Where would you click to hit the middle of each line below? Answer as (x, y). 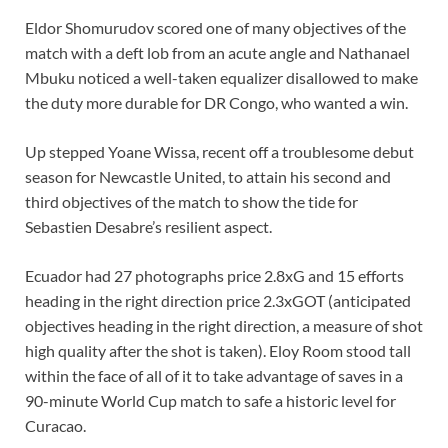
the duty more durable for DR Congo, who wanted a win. (218, 103)
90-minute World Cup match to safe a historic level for (210, 401)
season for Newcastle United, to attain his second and (208, 177)
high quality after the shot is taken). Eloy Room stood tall (218, 351)
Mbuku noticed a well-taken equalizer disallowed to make (221, 78)
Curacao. (55, 426)
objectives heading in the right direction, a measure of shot (224, 326)
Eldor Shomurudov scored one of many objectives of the (215, 28)
